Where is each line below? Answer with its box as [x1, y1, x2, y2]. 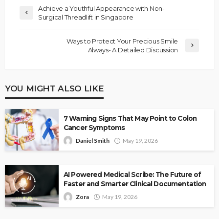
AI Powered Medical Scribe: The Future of [64, 170, 201, 178]
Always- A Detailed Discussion [88, 45, 178, 54]
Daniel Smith [76, 136, 109, 144]
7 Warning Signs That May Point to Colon [64, 114, 197, 122]
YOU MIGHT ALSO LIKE [5, 83, 104, 93]
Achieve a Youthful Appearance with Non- [38, 4, 165, 12]
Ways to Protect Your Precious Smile [66, 37, 178, 45]
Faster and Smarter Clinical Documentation [64, 179, 206, 188]
